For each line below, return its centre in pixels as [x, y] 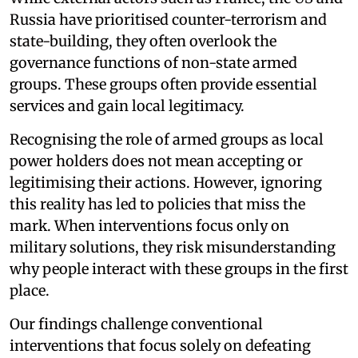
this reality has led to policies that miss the [157, 204]
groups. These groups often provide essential [163, 84]
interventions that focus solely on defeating [160, 345]
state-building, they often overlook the [143, 41]
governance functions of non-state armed [153, 62]
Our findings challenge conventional [136, 324]
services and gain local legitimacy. [127, 105]
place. [30, 290]
